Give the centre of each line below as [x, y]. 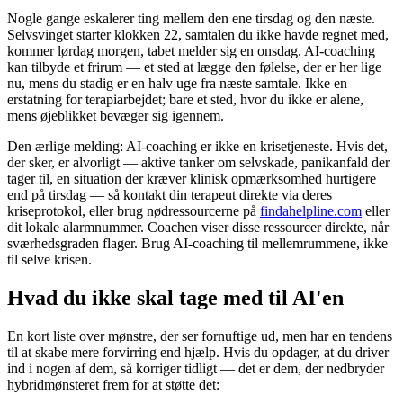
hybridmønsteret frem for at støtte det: [113, 384]
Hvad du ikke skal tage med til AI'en [175, 297]
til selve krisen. [49, 259]
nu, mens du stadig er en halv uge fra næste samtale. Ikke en [177, 83]
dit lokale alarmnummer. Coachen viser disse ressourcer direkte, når [198, 227]
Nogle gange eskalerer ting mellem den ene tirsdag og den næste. [191, 18]
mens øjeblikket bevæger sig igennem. [116, 115]
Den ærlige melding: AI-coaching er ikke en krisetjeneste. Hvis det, [197, 146]
